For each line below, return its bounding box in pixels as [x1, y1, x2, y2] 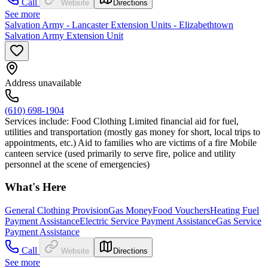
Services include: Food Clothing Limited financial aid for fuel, [5, 115, 239, 126]
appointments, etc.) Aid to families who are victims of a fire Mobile [5, 137, 257, 148]
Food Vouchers [153, 205, 210, 216]
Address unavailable [5, 77, 81, 88]
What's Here [5, 181, 66, 194]
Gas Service [216, 216, 261, 227]
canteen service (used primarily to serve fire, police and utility [5, 148, 236, 159]
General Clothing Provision [5, 205, 108, 216]
